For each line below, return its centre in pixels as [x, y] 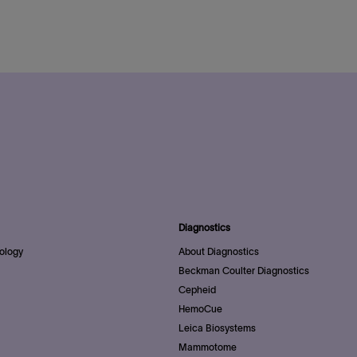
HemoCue [200, 309]
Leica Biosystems [217, 328]
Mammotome [208, 347]
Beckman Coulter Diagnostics [244, 271]
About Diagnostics [219, 252]
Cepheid [197, 290]
